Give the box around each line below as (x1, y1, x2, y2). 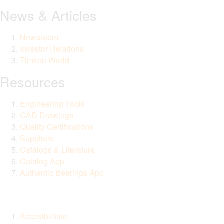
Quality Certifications (20, 121, 93, 133)
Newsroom (20, 31, 58, 43)
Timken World (20, 54, 69, 66)
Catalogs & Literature (20, 144, 95, 156)
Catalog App (20, 155, 64, 167)
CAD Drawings (20, 109, 73, 121)
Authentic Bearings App (20, 167, 104, 179)
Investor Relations (20, 43, 84, 55)
